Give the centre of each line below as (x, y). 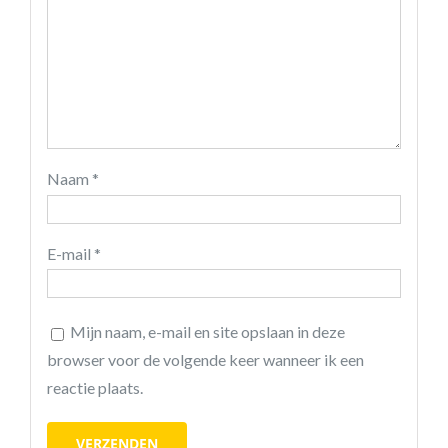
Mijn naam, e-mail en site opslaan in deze (207, 332)
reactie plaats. (94, 388)
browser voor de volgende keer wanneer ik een (205, 360)
